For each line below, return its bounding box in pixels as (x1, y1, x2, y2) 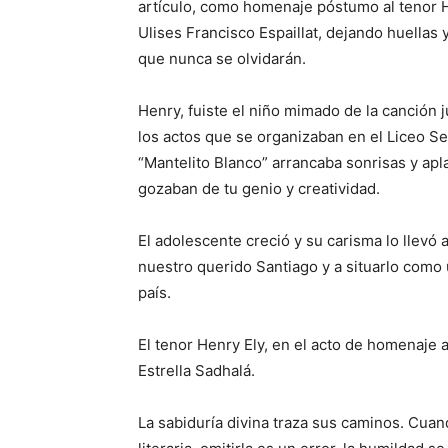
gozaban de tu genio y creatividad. (138, 179, 380, 198)
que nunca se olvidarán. (138, 49, 306, 68)
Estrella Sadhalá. (138, 361, 255, 380)
